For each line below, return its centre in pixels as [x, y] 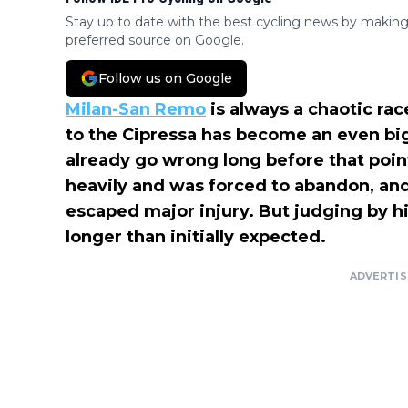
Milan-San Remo [136, 110]
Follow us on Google [165, 79]
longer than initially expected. [196, 237]
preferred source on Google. [155, 41]
